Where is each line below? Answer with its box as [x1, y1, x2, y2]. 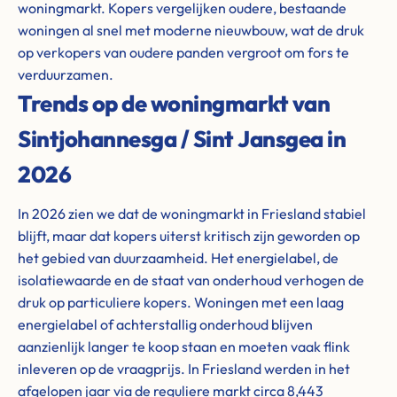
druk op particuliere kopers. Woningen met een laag [18, 293, 344, 311]
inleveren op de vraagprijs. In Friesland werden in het [18, 360, 350, 378]
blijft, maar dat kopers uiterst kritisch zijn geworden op [18, 227, 360, 245]
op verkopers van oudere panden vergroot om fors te [18, 43, 349, 61]
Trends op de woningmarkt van [18, 89, 330, 118]
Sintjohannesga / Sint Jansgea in [18, 124, 346, 153]
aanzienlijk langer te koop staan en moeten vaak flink [18, 338, 350, 355]
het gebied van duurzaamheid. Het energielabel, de [18, 249, 339, 267]
